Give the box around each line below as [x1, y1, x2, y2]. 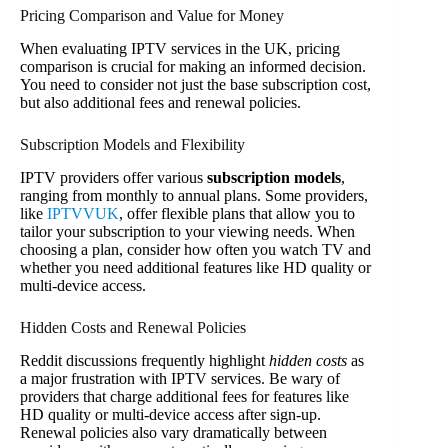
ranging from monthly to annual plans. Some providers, [20, 187, 368, 205]
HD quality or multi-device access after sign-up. [20, 405, 321, 423]
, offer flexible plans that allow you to [119, 205, 355, 223]
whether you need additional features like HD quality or [20, 259, 371, 277]
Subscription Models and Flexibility [20, 136, 245, 154]
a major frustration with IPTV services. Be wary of [20, 369, 340, 387]
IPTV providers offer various [20, 169, 207, 187]
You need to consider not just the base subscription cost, [20, 76, 371, 94]
